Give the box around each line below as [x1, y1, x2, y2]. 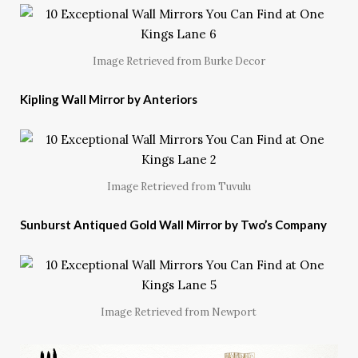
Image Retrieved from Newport [101, 304, 257, 319]
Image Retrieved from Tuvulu [107, 179, 251, 193]
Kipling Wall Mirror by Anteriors [20, 91, 197, 106]
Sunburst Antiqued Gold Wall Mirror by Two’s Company [20, 217, 327, 232]
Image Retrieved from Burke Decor [93, 54, 265, 68]
